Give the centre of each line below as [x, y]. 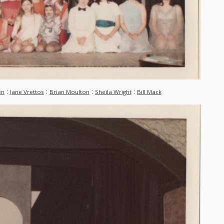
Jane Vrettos [27, 92]
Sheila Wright [113, 92]
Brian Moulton [69, 92]
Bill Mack [149, 92]
